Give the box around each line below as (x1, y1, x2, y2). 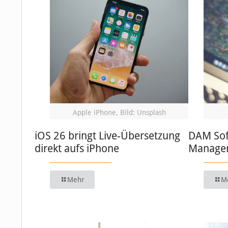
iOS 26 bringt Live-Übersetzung (35, 129, 180, 142)
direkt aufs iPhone (35, 141, 119, 155)
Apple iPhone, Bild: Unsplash (72, 108, 166, 117)
